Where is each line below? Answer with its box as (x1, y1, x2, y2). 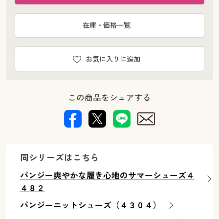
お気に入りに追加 (86, 54, 141, 64)
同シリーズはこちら (20, 152, 99, 164)
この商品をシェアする (68, 92, 151, 104)
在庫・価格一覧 (83, 21, 131, 30)
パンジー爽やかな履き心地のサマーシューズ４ (20, 169, 195, 181)
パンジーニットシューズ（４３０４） (20, 199, 161, 211)
